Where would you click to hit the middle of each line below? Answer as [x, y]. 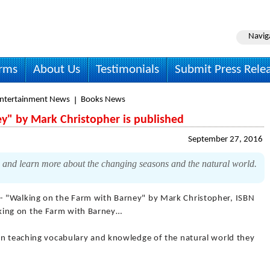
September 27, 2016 [225, 140]
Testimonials [127, 70]
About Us [57, 70]
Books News [103, 100]
